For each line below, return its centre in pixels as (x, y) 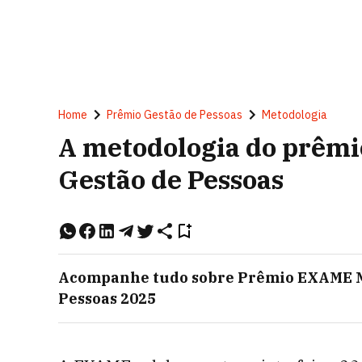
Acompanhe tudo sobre (146, 278)
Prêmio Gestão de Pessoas (175, 115)
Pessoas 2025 (107, 299)
